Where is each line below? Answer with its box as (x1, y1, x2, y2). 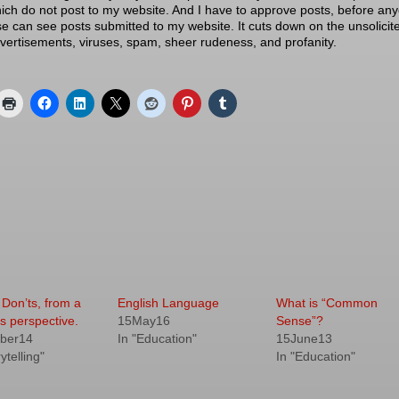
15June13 (276, 331, 333, 346)
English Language (118, 296, 220, 310)
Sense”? (276, 313, 324, 328)
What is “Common (276, 296, 379, 310)
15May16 (118, 313, 171, 328)
